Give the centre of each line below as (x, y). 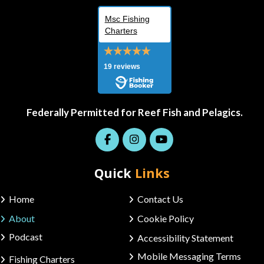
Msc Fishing (127, 19)
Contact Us (160, 199)
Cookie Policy (165, 218)
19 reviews (122, 66)
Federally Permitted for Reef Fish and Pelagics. (134, 113)
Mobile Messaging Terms (189, 256)
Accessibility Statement (185, 237)
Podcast (26, 236)
